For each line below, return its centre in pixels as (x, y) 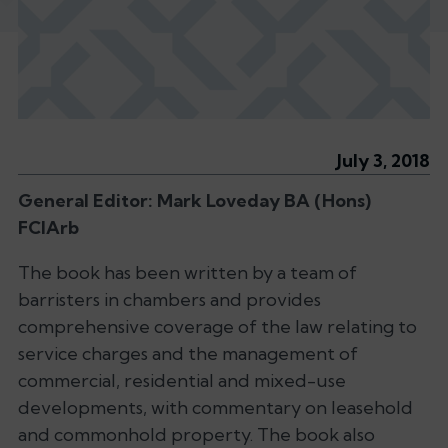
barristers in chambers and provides (169, 299)
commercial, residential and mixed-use (182, 380)
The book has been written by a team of (187, 272)
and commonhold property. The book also (196, 434)
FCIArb (48, 227)
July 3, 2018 (383, 160)
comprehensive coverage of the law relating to (217, 326)
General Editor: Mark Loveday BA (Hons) (194, 200)
